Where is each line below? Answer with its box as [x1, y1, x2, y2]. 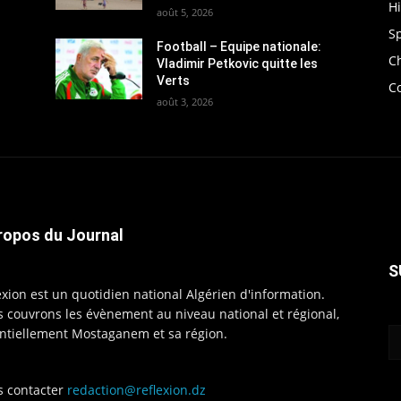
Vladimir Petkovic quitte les [157, 55, 319, 71]
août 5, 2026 [157, 4, 214, 19]
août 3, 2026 [157, 94, 214, 108]
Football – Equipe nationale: [157, 38, 322, 54]
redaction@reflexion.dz [67, 380, 206, 398]
